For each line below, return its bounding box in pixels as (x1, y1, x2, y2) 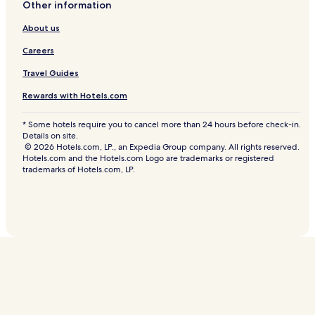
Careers (22, 45, 54, 56)
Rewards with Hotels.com (22, 90, 127, 101)
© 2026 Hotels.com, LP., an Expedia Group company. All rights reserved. (24, 141, 300, 153)
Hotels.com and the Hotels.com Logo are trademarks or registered (22, 153, 274, 165)
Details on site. (22, 130, 78, 142)
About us (22, 22, 60, 34)
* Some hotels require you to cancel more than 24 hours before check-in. (22, 119, 301, 131)
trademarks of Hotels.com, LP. (22, 164, 135, 176)
